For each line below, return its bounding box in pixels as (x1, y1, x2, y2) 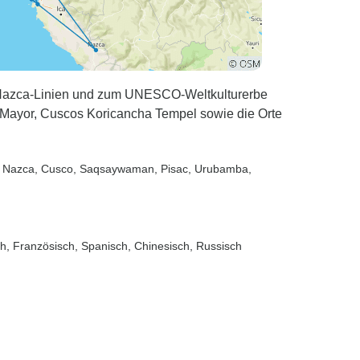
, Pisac (154, 162, 188, 175)
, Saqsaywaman (73, 162, 154, 175)
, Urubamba (188, 162, 248, 175)
